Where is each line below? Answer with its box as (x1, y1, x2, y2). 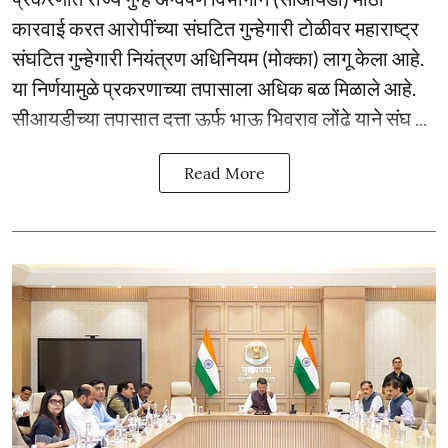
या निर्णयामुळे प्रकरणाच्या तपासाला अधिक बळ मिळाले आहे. (12, 76, 416, 100)
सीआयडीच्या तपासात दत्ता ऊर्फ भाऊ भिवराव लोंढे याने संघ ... (12, 106, 427, 130)
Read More (183, 163, 265, 183)
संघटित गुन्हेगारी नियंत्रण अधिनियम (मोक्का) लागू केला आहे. (12, 46, 424, 70)
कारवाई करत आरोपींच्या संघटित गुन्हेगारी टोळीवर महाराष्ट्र (12, 16, 419, 40)
